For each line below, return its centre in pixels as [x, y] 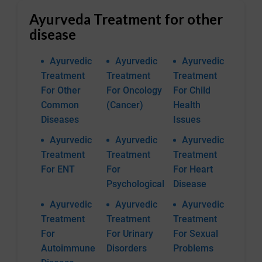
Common [60, 105]
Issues [187, 120]
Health [187, 105]
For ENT [58, 170]
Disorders [127, 249]
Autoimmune [68, 249]
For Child [192, 91]
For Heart [193, 170]
